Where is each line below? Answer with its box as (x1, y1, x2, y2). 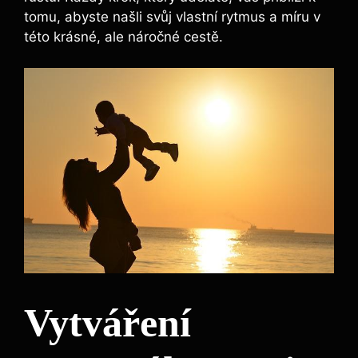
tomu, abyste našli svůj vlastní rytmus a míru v (24, 9, 320, 26)
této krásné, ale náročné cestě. (24, 29, 223, 46)
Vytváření (24, 300, 191, 346)
